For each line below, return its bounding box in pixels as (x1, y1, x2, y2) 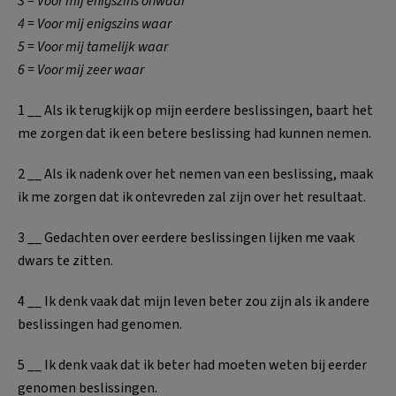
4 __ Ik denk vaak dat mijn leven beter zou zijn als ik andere (18, 291, 369, 311)
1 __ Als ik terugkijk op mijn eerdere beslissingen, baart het (18, 100, 373, 120)
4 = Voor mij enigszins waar (18, 13, 171, 34)
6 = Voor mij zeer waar (18, 59, 144, 80)
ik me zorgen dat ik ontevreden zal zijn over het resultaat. (18, 187, 366, 207)
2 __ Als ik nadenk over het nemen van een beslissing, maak (18, 164, 373, 184)
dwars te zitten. (18, 250, 113, 270)
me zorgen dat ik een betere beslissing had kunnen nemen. (18, 123, 371, 143)
